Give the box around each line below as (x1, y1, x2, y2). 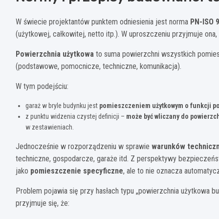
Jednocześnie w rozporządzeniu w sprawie (16, 141, 152, 151)
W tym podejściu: (16, 81, 68, 91)
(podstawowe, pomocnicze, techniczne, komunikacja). (16, 61, 181, 71)
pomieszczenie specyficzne (30, 166, 123, 175)
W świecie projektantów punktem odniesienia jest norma (16, 17, 190, 26)
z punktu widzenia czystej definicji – (25, 112, 126, 120)
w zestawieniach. (25, 123, 74, 131)
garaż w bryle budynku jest (25, 101, 99, 109)
